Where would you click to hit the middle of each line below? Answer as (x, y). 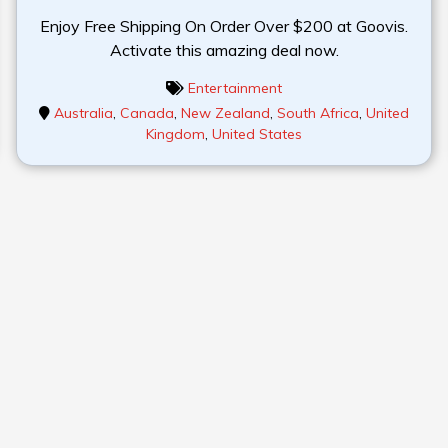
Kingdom (175, 133)
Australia (83, 112)
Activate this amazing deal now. (224, 49)
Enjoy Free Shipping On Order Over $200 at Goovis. (224, 25)
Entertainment (235, 87)
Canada (147, 112)
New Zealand (225, 112)
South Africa (318, 112)
